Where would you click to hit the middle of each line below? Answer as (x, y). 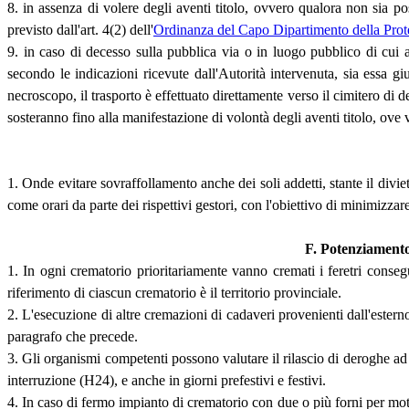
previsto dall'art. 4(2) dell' (80, 30)
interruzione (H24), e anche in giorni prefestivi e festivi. (167, 381)
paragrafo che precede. (73, 337)
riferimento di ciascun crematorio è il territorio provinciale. (174, 293)
